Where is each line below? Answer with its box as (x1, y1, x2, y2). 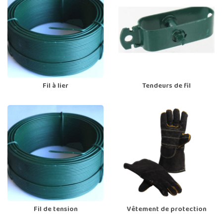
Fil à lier (43, 80, 68, 92)
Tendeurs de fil (142, 80, 191, 92)
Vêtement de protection (126, 204, 207, 216)
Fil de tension (33, 204, 78, 216)
